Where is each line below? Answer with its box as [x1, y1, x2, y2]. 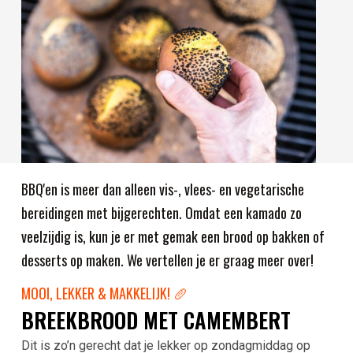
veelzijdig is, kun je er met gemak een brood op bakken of [20, 226, 325, 247]
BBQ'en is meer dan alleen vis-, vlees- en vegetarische [20, 179, 304, 199]
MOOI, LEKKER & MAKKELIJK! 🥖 [20, 283, 188, 303]
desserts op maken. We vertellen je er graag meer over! [20, 250, 314, 270]
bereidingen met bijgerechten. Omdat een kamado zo [20, 203, 302, 223]
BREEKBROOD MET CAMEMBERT [20, 304, 291, 336]
